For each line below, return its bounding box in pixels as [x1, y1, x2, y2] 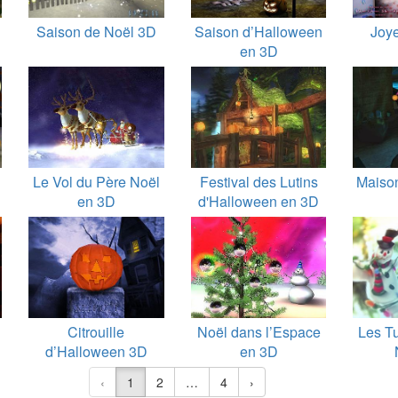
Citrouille [68, 322, 125, 342]
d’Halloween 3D [44, 341, 147, 362]
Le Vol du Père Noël [32, 171, 160, 192]
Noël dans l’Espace [196, 322, 321, 342]
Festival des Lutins [199, 171, 318, 192]
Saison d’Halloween [195, 21, 323, 42]
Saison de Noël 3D [36, 21, 156, 42]
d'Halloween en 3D [198, 191, 320, 211]
